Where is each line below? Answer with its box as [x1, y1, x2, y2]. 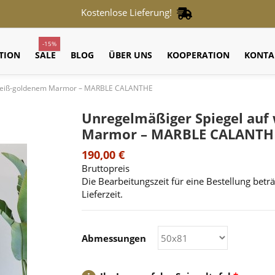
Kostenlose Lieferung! [80, 6, 177, 18]
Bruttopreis [82, 162, 130, 174]
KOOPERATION [166, 48, 230, 61]
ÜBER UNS [108, 48, 152, 61]
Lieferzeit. [82, 188, 123, 200]
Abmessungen [82, 231, 147, 244]
